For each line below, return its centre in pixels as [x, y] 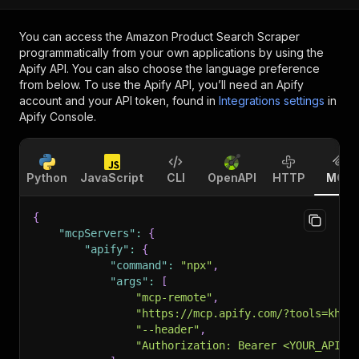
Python [47, 177]
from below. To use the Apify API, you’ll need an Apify [161, 85]
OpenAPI [232, 177]
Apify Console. [58, 117]
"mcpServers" [97, 233]
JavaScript [112, 177]
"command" [139, 265]
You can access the [73, 36]
